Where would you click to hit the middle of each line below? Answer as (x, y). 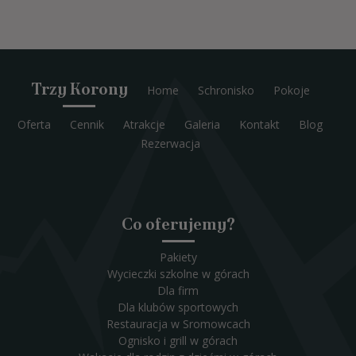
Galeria (202, 125)
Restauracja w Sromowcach (178, 324)
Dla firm (178, 291)
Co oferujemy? (178, 224)
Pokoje (291, 91)
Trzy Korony (79, 89)
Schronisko (226, 91)
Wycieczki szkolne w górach (178, 274)
